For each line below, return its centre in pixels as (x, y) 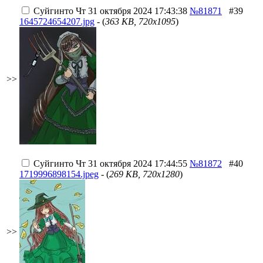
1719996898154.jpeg (59, 174)
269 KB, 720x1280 (144, 174)
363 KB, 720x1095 (140, 21)
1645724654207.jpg (57, 21)
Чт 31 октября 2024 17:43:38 (130, 11)
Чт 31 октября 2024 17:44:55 (130, 163)
